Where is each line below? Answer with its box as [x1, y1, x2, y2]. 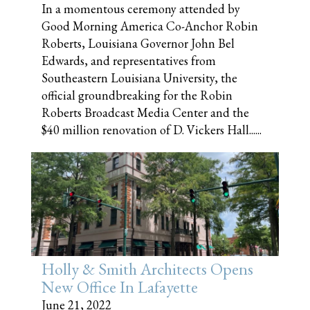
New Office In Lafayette [42, 275, 198, 298]
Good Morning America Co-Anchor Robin [42, 17, 258, 34]
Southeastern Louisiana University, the [42, 69, 237, 86]
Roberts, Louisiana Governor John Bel [42, 35, 235, 51]
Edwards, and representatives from [42, 52, 216, 69]
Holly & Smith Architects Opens [42, 257, 253, 280]
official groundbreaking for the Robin [42, 86, 232, 103]
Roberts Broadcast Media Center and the [42, 104, 249, 120]
